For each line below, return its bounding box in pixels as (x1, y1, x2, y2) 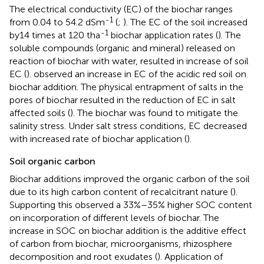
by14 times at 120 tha (9, 29, 100, 41)
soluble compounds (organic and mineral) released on (9, 42, 235, 54)
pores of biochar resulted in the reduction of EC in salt (9, 94, 236, 106)
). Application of (157, 251, 223, 263)
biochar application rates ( (108, 29, 218, 41)
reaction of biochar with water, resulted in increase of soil (9, 55, 249, 67)
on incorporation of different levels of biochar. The (9, 212, 219, 224)
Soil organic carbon (9, 156, 95, 167)
